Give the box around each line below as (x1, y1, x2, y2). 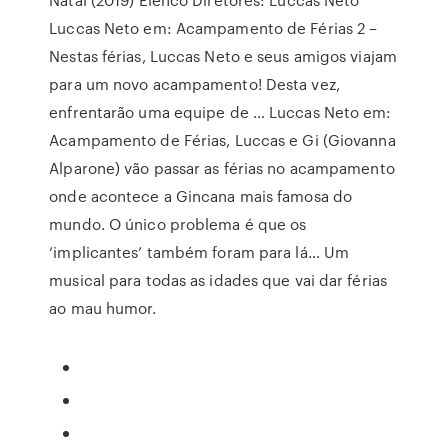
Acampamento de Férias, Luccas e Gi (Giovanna (49, 129, 396, 151)
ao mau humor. (49, 297, 157, 319)
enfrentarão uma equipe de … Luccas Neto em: (49, 101, 392, 123)
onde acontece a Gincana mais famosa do (49, 185, 353, 207)
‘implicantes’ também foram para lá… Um (49, 241, 350, 263)
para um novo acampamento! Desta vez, (49, 73, 340, 95)
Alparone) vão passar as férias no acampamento (49, 157, 395, 179)
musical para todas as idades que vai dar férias (49, 269, 387, 291)
